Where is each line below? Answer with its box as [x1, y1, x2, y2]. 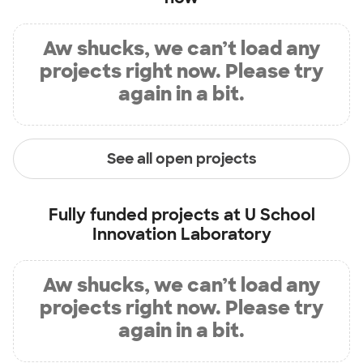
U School [244, 204, 315, 225]
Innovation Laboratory [92, 224, 271, 245]
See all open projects [106, 148, 257, 169]
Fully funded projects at [48, 204, 245, 225]
